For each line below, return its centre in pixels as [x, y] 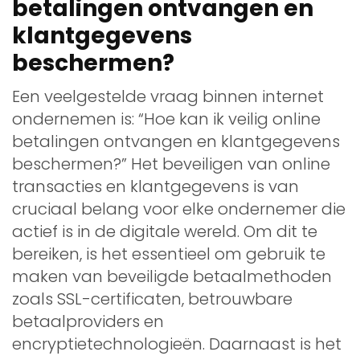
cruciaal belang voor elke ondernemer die [179, 209]
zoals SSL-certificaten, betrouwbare [152, 299]
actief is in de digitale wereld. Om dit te [165, 231]
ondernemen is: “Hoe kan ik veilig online [166, 119]
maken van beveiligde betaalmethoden [172, 276]
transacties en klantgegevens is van [155, 186]
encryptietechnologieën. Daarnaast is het [177, 344]
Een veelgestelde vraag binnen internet [168, 96]
